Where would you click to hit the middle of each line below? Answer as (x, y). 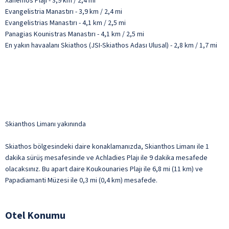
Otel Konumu (35, 215)
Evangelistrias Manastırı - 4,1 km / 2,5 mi (65, 23)
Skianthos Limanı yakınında (45, 124)
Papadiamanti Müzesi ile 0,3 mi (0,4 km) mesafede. (81, 180)
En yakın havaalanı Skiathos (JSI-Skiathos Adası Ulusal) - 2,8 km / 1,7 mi (111, 45)
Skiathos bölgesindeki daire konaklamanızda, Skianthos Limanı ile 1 (107, 146)
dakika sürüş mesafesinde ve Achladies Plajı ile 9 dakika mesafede (106, 158)
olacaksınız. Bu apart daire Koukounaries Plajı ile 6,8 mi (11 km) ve (104, 169)
